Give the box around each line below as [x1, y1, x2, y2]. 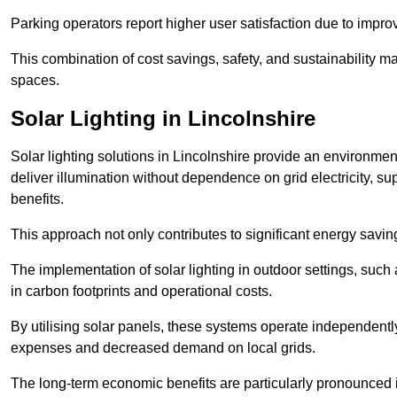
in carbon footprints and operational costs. [11, 284, 272, 300]
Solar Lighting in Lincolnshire [11, 106, 315, 131]
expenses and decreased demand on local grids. [11, 340, 315, 356]
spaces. [11, 73, 59, 89]
